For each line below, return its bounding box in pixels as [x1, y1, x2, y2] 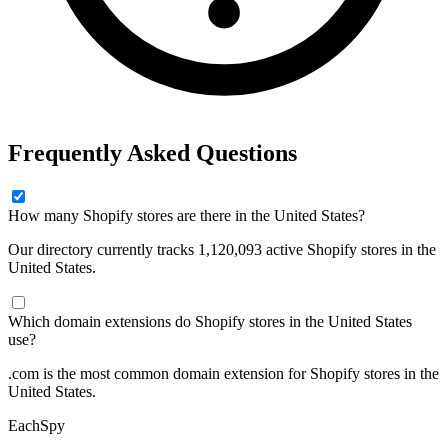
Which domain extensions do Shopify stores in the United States [8, 312, 412, 330]
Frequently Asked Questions [8, 139, 297, 166]
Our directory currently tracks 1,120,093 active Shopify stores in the [8, 240, 436, 258]
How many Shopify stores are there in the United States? [8, 206, 365, 224]
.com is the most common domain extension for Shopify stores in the [8, 364, 439, 382]
